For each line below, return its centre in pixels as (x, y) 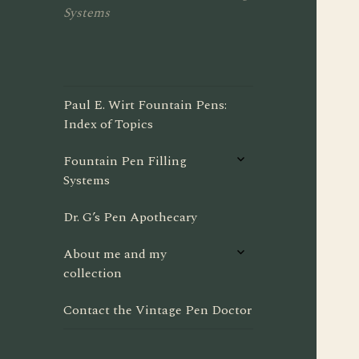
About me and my (115, 254)
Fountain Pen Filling (125, 161)
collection (93, 274)
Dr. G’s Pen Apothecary (131, 218)
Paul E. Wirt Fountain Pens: (145, 105)
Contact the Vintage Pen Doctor (158, 311)
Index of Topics (109, 125)
